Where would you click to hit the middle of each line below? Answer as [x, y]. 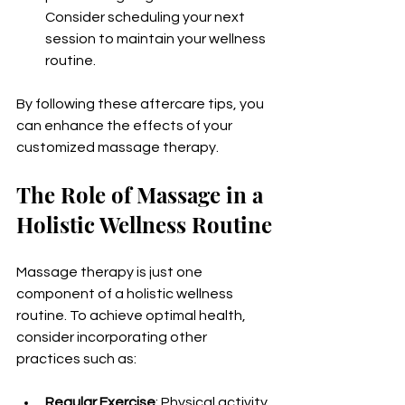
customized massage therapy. [118, 147]
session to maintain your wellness [157, 38]
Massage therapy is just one [111, 272]
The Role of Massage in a [142, 194]
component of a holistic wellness [126, 293]
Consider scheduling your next [146, 17]
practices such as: [76, 358]
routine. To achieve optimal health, [132, 315]
